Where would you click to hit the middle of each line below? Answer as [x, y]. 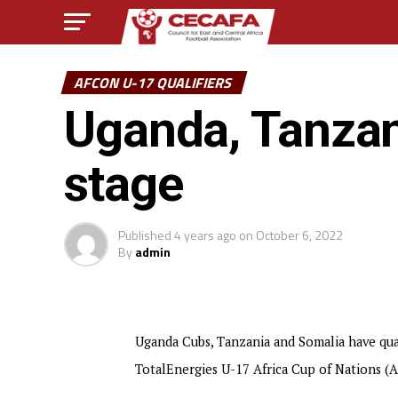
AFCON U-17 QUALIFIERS [154, 83]
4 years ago [205, 235]
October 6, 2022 [299, 235]
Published [145, 235]
